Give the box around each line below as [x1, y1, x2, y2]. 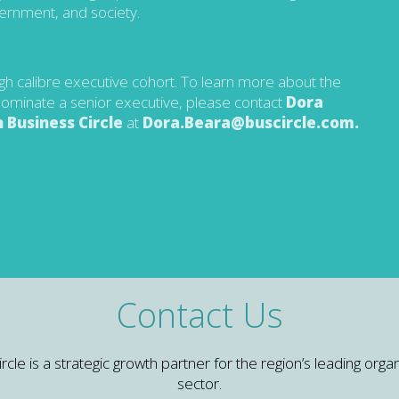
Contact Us [116, 292, 283, 338]
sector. [177, 373, 222, 395]
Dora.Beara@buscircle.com [142, 111, 354, 133]
